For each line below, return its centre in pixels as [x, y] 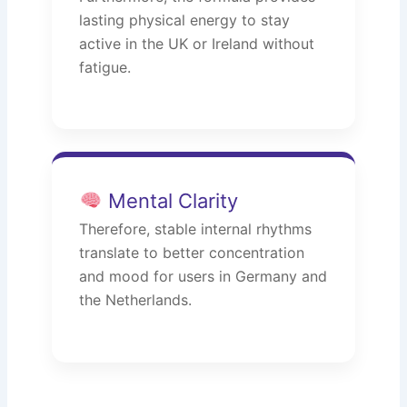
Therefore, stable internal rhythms [196, 229]
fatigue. [105, 67]
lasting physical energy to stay [185, 20]
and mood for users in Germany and [203, 277]
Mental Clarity [170, 201]
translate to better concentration [192, 253]
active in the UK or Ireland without [197, 43]
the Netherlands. [136, 300]
